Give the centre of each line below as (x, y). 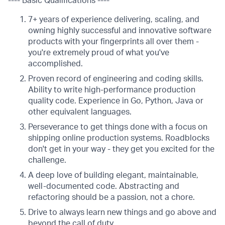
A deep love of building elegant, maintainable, (113, 175)
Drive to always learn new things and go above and (122, 212)
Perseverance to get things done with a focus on (118, 127)
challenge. (47, 160)
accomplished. (55, 64)
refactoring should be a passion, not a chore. (111, 197)
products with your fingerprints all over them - (114, 42)
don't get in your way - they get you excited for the (121, 149)
